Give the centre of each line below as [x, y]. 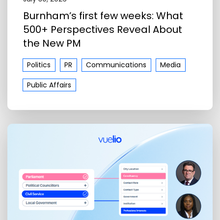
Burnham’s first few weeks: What [103, 16]
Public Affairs [49, 85]
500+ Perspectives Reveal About [103, 30]
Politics [39, 65]
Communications [116, 65]
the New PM [52, 43]
